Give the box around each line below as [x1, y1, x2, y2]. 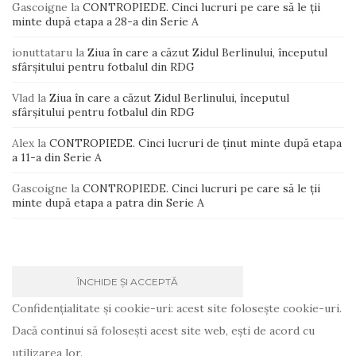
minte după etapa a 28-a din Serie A [12, 14, 199, 29]
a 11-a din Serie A [12, 149, 102, 164]
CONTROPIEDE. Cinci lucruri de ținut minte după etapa [49, 135, 342, 150]
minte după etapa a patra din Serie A [12, 195, 204, 210]
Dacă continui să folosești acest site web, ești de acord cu [12, 323, 315, 338]
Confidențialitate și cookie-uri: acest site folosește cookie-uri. [12, 300, 342, 315]
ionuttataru [12, 44, 72, 60]
